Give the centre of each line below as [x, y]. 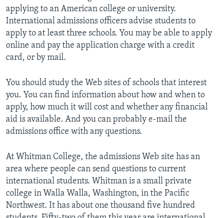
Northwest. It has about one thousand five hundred [100, 205]
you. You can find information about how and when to [105, 95]
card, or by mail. [36, 57]
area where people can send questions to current [96, 169]
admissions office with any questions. [74, 131]
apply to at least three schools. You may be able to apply [109, 33]
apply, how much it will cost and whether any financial [107, 107]
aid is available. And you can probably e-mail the [96, 119]
